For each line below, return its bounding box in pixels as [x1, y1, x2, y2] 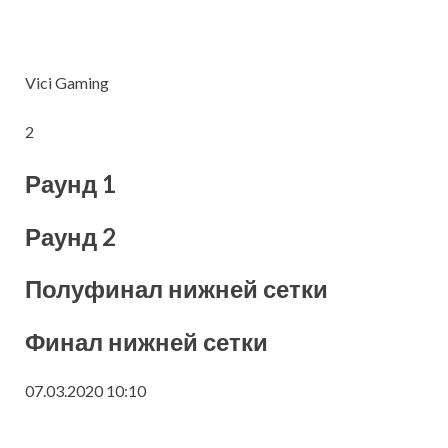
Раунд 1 [25, 169, 116, 199]
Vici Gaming [25, 73, 109, 93]
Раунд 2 [25, 221, 116, 251]
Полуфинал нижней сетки [25, 274, 328, 304]
